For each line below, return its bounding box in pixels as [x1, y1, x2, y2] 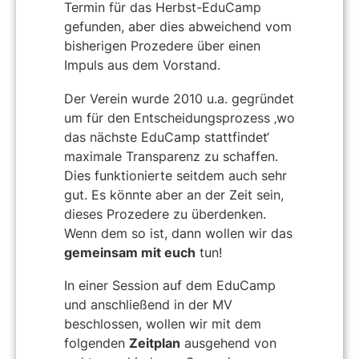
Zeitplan [129, 335, 180, 352]
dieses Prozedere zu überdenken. [64, 205, 266, 222]
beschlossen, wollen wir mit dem [64, 316, 261, 333]
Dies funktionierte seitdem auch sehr [64, 167, 287, 184]
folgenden [64, 335, 129, 352]
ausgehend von [180, 335, 276, 352]
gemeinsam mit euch [64, 244, 196, 260]
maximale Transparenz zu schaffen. [64, 147, 278, 164]
